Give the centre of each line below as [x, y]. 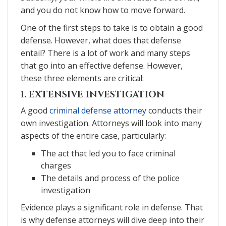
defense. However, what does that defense [101, 40]
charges [56, 165]
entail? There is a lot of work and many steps [105, 53]
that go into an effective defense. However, [102, 65]
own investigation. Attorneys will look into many [111, 123]
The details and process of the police [110, 178]
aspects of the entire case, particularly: [93, 135]
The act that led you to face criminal [108, 153]
